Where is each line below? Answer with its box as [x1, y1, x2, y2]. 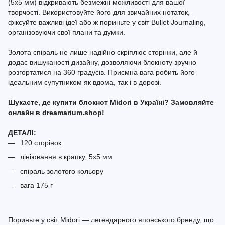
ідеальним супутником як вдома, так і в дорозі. [8, 78, 161, 86]
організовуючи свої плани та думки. [8, 28, 125, 36]
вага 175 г [20, 181, 53, 190]
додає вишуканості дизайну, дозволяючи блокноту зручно [8, 58, 196, 66]
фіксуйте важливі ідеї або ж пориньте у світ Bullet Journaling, [8, 18, 206, 26]
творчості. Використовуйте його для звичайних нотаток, [8, 8, 190, 16]
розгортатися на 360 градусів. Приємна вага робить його [8, 68, 195, 76]
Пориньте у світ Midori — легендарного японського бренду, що [8, 215, 214, 224]
